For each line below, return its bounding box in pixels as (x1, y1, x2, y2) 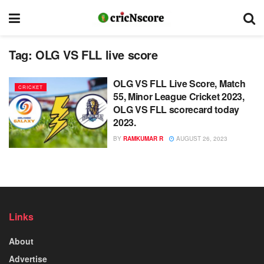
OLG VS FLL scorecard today (113, 103, 239, 116)
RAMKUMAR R (123, 134, 164, 143)
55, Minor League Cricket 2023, (113, 90, 245, 103)
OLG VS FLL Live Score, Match (113, 77, 246, 90)
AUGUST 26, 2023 (174, 134, 228, 143)
